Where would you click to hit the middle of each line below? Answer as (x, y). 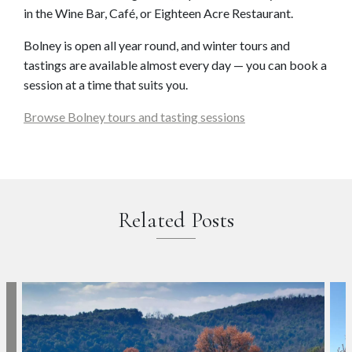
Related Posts (176, 220)
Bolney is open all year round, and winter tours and (157, 45)
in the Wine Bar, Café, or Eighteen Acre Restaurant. (158, 13)
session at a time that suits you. (106, 84)
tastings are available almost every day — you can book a (175, 64)
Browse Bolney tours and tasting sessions (134, 116)
